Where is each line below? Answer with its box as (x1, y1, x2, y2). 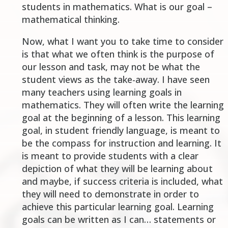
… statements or (144, 213, 216, 226)
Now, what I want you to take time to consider (21, 35, 223, 48)
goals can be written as (21, 213, 124, 226)
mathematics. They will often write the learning (21, 99, 224, 111)
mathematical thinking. (21, 13, 120, 26)
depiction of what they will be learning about (21, 162, 213, 175)
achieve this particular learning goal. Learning (21, 201, 214, 213)
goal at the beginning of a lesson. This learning (21, 111, 220, 124)
